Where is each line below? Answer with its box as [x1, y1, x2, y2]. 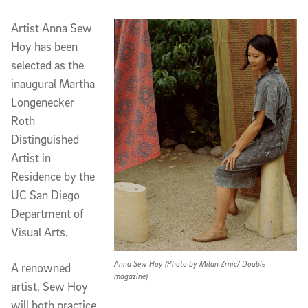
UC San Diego [11, 188, 80, 202]
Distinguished [11, 132, 79, 146]
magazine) [113, 270, 148, 281]
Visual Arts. [11, 225, 68, 239]
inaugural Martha [11, 76, 95, 91]
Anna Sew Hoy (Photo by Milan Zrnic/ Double [113, 258, 265, 269]
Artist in [11, 151, 51, 165]
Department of [11, 206, 84, 221]
